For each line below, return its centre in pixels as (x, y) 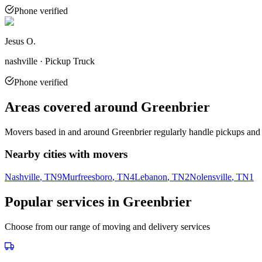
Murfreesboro (87, 177)
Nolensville (211, 177)
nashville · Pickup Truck (50, 61)
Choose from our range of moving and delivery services (107, 227)
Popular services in (64, 202)
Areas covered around (73, 107)
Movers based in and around (58, 132)
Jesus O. (20, 41)
